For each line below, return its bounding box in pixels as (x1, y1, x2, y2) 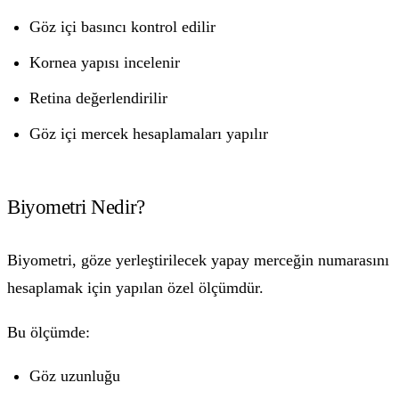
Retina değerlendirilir (29, 88, 168, 107)
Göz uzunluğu (29, 367, 121, 386)
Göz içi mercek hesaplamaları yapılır (29, 124, 269, 142)
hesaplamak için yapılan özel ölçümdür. (7, 278, 264, 297)
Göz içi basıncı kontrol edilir (29, 17, 216, 36)
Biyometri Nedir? (7, 195, 145, 219)
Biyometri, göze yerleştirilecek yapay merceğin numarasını (7, 250, 389, 269)
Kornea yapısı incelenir (29, 53, 181, 71)
